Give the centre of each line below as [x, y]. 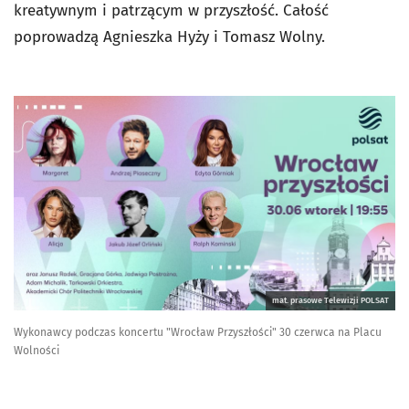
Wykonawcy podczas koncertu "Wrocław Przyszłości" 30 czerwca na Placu [198, 333]
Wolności [37, 351]
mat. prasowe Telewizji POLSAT [330, 301]
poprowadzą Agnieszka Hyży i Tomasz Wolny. [169, 37]
